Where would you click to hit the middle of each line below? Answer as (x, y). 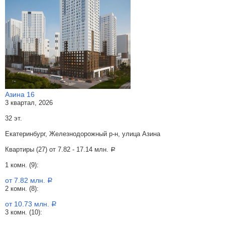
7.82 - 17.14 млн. (84, 149)
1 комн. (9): (22, 165)
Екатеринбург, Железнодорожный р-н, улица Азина (83, 134)
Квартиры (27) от (31, 149)
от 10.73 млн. (28, 204)
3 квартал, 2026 (29, 103)
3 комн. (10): (24, 212)
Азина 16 (20, 94)
